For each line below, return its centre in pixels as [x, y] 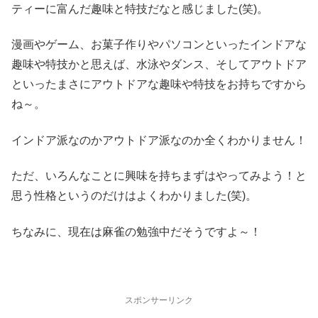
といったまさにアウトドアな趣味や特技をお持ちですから [159, 84]
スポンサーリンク [159, 301]
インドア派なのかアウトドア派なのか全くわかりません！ [159, 140]
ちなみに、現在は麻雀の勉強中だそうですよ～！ [136, 231]
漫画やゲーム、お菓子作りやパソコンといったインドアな [159, 45]
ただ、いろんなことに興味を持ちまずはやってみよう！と [159, 176]
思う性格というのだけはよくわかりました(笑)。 [134, 196]
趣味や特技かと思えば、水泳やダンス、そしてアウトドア [159, 65]
